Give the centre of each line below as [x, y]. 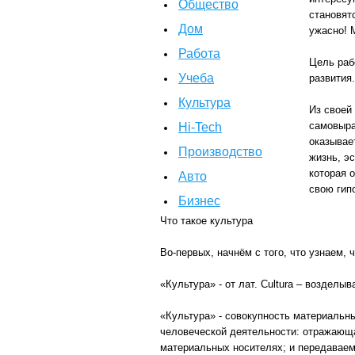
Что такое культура [206, 221]
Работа [199, 53]
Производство [220, 152]
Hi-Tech [200, 127]
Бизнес [199, 201]
